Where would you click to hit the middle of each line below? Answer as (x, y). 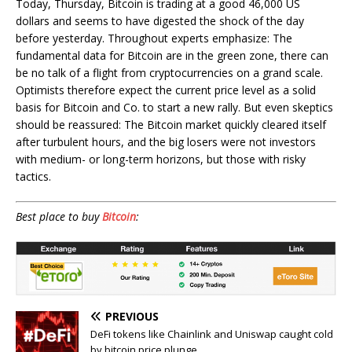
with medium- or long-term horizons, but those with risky (161, 159)
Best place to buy (59, 217)
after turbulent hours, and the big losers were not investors (166, 142)
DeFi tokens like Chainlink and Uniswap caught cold (212, 334)
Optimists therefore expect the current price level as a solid (166, 90)
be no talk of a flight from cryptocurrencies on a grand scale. (169, 73)
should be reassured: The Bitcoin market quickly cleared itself (171, 125)
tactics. (33, 177)
